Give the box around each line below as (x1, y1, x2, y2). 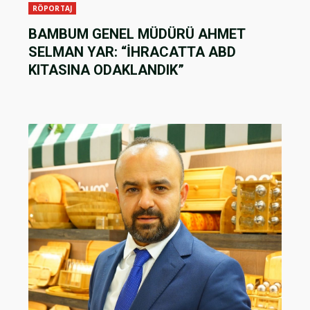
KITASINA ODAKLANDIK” (28, 62, 184, 79)
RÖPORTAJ (33, 3, 72, 14)
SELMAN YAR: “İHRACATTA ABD (28, 44, 236, 61)
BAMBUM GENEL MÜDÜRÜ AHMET (28, 26, 245, 43)
